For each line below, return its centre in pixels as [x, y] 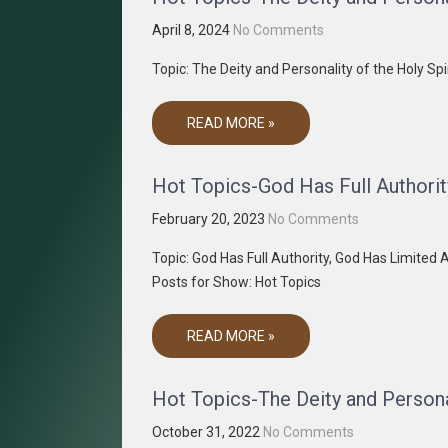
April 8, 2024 [191, 30]
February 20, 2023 [208, 219]
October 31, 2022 [206, 432]
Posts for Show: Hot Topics [236, 282]
